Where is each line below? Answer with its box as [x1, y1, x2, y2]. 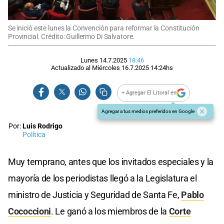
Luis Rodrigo [22, 121, 62, 130]
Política [22, 130, 45, 139]
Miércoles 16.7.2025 [92, 63, 149, 71]
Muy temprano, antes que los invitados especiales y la [8, 156, 214, 167]
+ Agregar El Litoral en [121, 89, 177, 96]
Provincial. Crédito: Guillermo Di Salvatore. [8, 32, 135, 41]
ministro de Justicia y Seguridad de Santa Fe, [8, 189, 181, 200]
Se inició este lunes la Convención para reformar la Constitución [8, 23, 199, 32]
